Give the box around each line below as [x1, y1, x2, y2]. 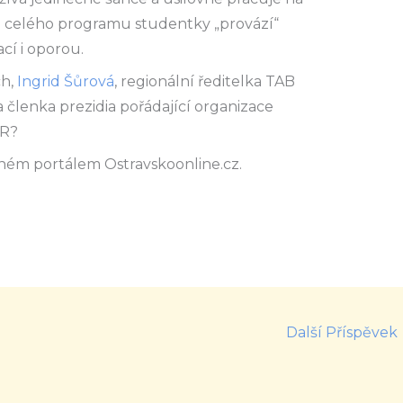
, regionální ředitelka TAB [113, 73, 295, 91]
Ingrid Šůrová [16, 73, 114, 91]
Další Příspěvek [286, 323, 401, 341]
